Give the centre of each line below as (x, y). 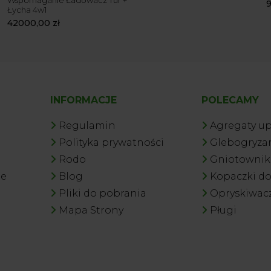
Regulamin (87, 126)
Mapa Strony (91, 211)
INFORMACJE (84, 100)
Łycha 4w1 (27, 10)
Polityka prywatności (112, 143)
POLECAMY (230, 100)
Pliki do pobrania (103, 194)
